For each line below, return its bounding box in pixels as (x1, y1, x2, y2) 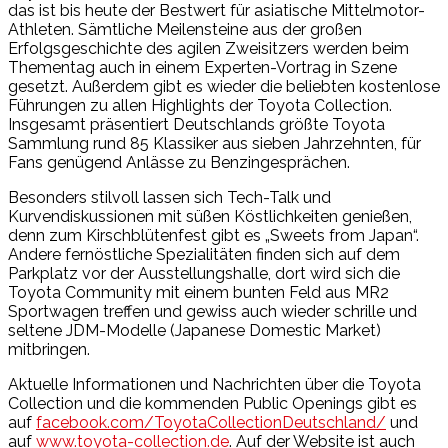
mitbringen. (8, 339, 90, 359)
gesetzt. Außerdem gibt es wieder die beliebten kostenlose (8, 76, 440, 96)
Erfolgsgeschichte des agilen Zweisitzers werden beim (8, 38, 409, 58)
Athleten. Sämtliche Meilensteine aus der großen (8, 19, 362, 39)
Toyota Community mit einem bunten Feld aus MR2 (8, 282, 389, 302)
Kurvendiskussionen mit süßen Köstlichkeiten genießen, (8, 206, 412, 226)
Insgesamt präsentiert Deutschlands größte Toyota (8, 114, 385, 134)
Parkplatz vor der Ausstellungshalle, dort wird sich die (8, 263, 400, 283)
